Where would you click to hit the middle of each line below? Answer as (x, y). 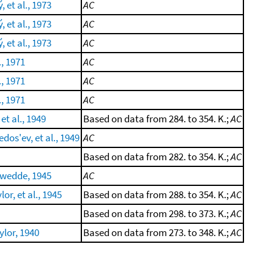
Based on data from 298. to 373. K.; (157, 213)
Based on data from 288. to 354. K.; (157, 194)
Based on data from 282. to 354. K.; (157, 157)
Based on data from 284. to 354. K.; (157, 119)
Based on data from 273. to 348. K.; (157, 232)
